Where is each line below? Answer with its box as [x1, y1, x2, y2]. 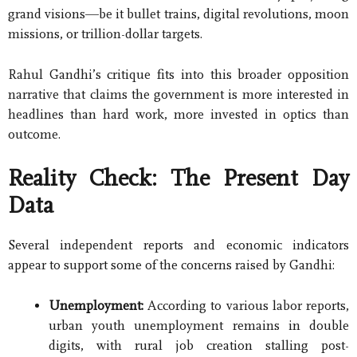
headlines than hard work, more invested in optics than [8, 106, 349, 122]
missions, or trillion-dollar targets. [8, 26, 202, 42]
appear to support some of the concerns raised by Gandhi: [8, 257, 335, 273]
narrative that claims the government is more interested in [8, 86, 349, 102]
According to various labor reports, [143, 297, 349, 313]
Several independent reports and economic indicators [8, 237, 349, 253]
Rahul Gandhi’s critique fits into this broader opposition [8, 66, 349, 82]
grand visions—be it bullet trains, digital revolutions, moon [8, 6, 349, 22]
